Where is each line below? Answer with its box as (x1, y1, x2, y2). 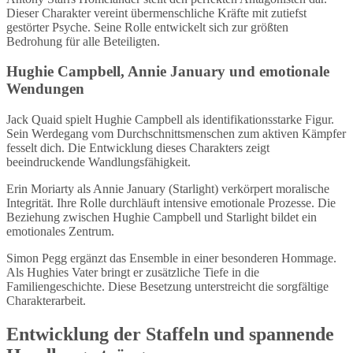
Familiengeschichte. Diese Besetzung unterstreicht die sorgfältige (6, 280, 329, 293)
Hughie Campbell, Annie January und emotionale (6, 63, 329, 80)
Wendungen (6, 80, 84, 98)
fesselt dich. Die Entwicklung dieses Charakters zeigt (6, 141, 269, 154)
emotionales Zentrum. (6, 225, 114, 238)
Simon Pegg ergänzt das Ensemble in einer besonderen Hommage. (6, 251, 336, 265)
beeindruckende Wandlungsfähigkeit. (6, 155, 191, 169)
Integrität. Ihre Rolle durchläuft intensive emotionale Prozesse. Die (6, 196, 336, 210)
